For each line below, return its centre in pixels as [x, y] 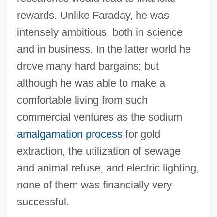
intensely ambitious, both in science [100, 32]
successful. [43, 201]
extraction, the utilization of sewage [99, 151]
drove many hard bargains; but [88, 66]
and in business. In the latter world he [104, 49]
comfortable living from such [82, 100]
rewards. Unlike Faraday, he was [93, 15]
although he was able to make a [91, 83]
